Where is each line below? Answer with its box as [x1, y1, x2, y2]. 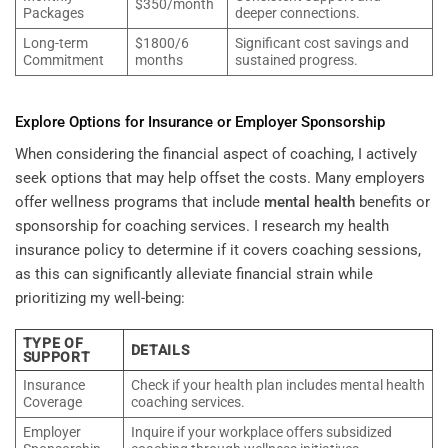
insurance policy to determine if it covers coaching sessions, [15, 240, 421, 259]
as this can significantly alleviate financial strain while [15, 264, 373, 283]
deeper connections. [234, 4, 360, 21]
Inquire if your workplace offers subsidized [130, 424, 392, 441]
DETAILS [130, 342, 190, 359]
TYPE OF [22, 335, 84, 352]
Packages [22, 4, 84, 21]
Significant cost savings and [234, 34, 409, 51]
